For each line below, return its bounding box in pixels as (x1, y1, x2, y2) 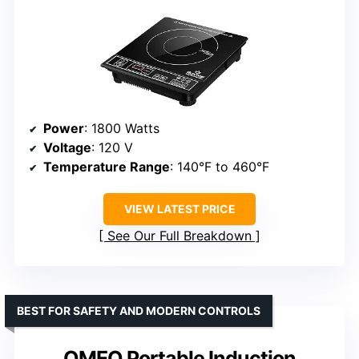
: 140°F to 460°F (170, 159, 269, 175)
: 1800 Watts (84, 120, 159, 137)
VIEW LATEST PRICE (123, 202, 236, 216)
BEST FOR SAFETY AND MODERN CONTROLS (17, 304, 260, 318)
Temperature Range (43, 159, 170, 175)
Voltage (43, 139, 91, 156)
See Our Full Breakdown (107, 228, 252, 244)
